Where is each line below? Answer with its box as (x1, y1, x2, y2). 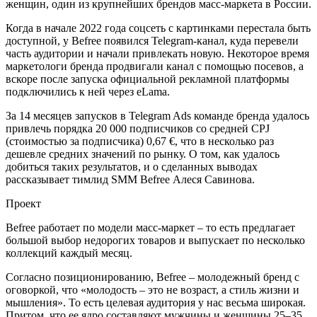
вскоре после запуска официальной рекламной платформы (6, 72, 289, 85)
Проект (6, 197, 41, 209)
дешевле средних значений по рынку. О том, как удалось (6, 147, 279, 160)
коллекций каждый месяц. (6, 246, 132, 259)
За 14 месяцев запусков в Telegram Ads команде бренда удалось (6, 109, 309, 122)
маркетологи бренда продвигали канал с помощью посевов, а (6, 59, 304, 72)
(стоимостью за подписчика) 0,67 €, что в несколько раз (6, 134, 274, 147)
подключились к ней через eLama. (6, 85, 170, 98)
